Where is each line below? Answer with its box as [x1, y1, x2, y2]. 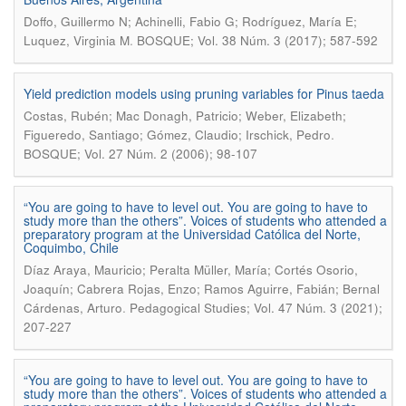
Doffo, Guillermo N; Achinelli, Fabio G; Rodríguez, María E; [24, 13, 357, 30]
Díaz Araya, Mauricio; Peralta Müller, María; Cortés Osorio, [24, 261, 358, 278]
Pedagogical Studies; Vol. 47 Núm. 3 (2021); [130, 299, 382, 316]
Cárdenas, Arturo [24, 299, 122, 316]
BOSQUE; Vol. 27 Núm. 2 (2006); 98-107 [24, 145, 257, 162]
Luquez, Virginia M [24, 32, 130, 49]
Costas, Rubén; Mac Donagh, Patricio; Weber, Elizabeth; [24, 107, 346, 124]
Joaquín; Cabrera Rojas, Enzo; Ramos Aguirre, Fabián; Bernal [24, 280, 380, 297]
